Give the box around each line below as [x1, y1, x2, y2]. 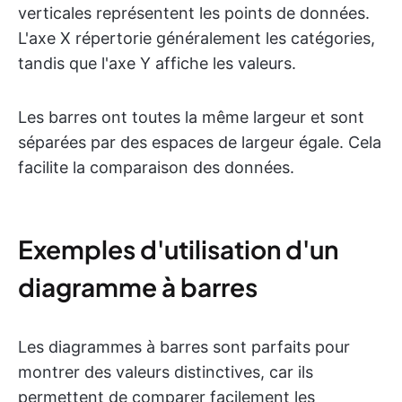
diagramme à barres [18, 271, 258, 303]
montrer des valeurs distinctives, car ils [18, 363, 313, 382]
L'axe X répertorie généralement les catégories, [18, 29, 375, 48]
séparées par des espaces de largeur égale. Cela [18, 133, 381, 153]
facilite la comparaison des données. [18, 158, 294, 178]
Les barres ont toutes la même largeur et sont [18, 108, 364, 127]
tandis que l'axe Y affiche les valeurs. [18, 54, 296, 74]
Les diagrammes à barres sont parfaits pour [18, 337, 350, 357]
